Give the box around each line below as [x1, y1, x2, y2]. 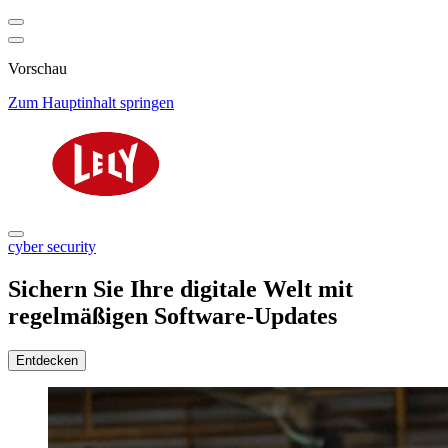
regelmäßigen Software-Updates [8, 302, 337, 329]
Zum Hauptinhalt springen [8, 94, 174, 111]
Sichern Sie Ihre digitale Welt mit [8, 275, 353, 302]
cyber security [8, 238, 96, 255]
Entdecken [16, 352, 78, 368]
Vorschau [8, 60, 67, 77]
